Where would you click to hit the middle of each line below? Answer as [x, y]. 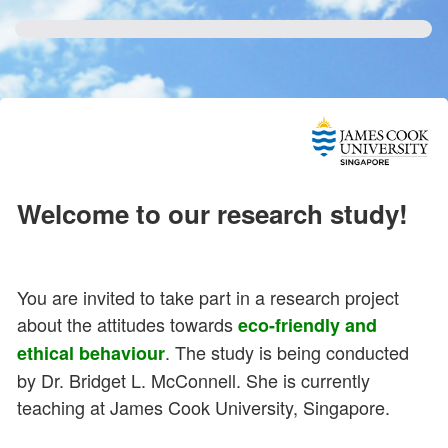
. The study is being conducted [287, 352]
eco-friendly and [307, 325]
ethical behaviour [91, 353]
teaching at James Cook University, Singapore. [203, 407]
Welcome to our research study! [219, 214]
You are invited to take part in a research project [208, 297]
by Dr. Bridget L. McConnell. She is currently [193, 380]
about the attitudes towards [127, 324]
